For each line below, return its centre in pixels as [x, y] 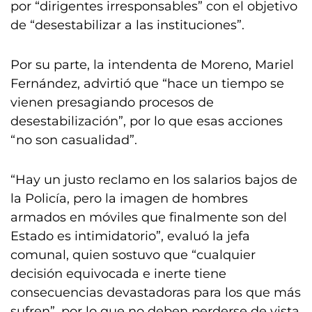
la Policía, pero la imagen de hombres [129, 198]
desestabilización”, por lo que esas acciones [147, 121]
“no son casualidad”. [74, 140]
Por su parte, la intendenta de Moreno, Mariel [152, 65]
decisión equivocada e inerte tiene [118, 274]
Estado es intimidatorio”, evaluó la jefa [130, 236]
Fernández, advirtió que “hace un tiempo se [147, 84]
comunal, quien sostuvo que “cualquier [133, 255]
